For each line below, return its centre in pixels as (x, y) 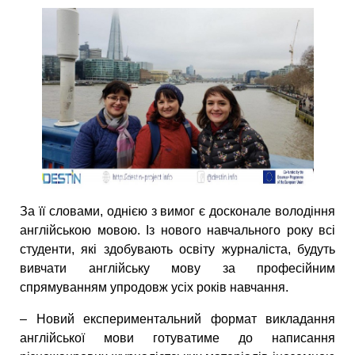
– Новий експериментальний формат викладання (177, 319)
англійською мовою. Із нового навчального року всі (177, 231)
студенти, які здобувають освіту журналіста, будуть (177, 250)
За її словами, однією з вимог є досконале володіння (177, 212)
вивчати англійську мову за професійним (177, 269)
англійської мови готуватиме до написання (177, 338)
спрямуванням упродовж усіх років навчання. (154, 288)
